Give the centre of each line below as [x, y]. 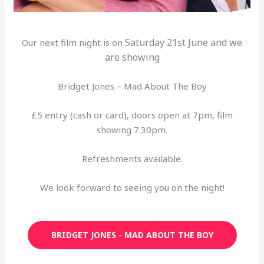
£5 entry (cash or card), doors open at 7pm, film [132, 115]
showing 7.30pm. [132, 129]
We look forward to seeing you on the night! [132, 187]
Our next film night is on [73, 42]
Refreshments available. [132, 158]
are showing [132, 57]
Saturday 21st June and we [184, 42]
